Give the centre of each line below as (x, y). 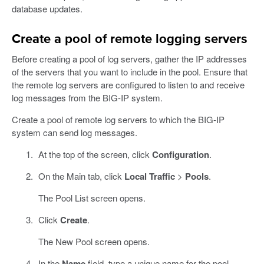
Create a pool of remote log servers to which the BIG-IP (118, 120)
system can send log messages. (75, 133)
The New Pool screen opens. (94, 242)
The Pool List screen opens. (92, 198)
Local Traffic (149, 176)
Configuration (180, 155)
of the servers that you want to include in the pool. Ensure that (130, 72)
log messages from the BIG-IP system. (87, 98)
